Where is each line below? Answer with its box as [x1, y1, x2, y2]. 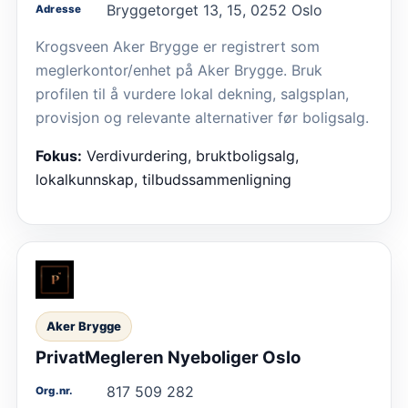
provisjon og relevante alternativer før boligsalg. [36, 107, 369, 127]
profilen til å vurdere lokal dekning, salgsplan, [36, 84, 349, 103]
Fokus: [36, 146, 82, 165]
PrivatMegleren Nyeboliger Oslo [36, 346, 301, 368]
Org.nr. [36, 383, 74, 397]
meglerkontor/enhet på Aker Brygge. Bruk [36, 60, 322, 79]
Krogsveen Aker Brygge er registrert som [36, 36, 320, 56]
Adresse [36, 2, 82, 15]
